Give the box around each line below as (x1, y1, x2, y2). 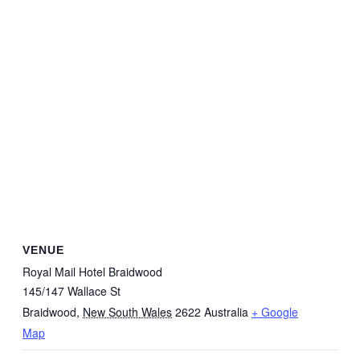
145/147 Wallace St (22, 282, 121, 299)
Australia (204, 303, 248, 320)
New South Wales (83, 303, 172, 320)
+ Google (252, 303, 298, 320)
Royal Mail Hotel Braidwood (22, 263, 162, 280)
